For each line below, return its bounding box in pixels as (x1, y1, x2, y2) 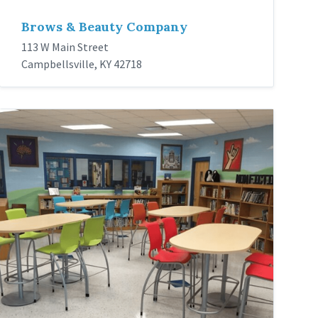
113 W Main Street (21, 39, 109, 54)
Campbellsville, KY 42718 (21, 56, 143, 71)
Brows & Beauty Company (21, 18, 188, 35)
